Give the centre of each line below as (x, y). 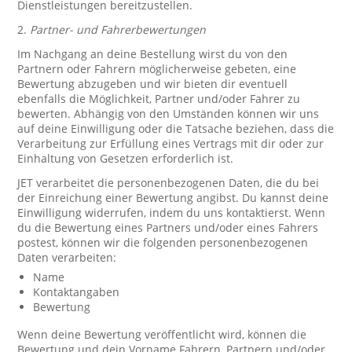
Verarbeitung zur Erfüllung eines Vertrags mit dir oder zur (171, 143)
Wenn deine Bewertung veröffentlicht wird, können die (162, 334)
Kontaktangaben (77, 292)
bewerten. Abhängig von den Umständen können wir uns (169, 114)
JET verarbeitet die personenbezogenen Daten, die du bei (169, 183)
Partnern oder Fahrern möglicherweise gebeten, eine (157, 69)
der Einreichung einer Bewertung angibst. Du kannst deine (173, 198)
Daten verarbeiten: (67, 257)
